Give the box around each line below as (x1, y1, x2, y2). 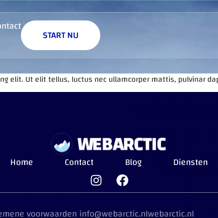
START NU (42, 27, 78, 43)
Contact (65, 154, 93, 171)
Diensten (173, 154, 208, 171)
